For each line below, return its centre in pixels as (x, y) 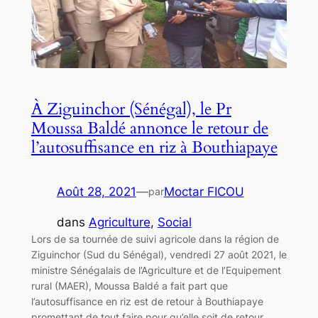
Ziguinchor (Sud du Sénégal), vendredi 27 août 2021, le (159, 254)
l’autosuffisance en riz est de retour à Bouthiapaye (147, 301)
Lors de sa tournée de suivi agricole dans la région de (155, 238)
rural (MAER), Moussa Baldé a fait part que (129, 285)
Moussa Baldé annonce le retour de (149, 128)
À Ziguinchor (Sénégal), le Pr (131, 109)
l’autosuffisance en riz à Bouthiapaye (154, 147)
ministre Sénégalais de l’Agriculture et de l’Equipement (156, 270)
